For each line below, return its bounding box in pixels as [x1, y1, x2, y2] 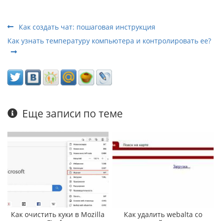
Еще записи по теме [22, 107, 123, 121]
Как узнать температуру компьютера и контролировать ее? [7, 36, 211, 46]
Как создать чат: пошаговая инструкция [17, 22, 155, 32]
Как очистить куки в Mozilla [11, 209, 105, 219]
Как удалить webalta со [124, 209, 203, 219]
